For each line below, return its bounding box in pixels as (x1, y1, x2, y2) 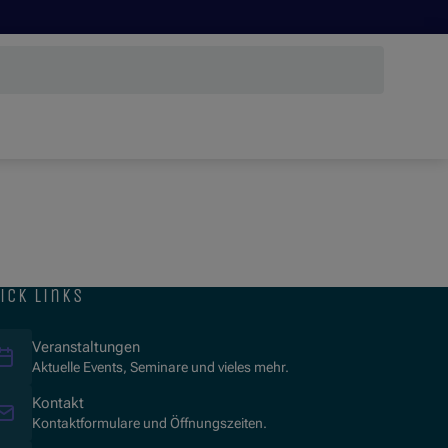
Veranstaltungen (32, 338, 140, 357)
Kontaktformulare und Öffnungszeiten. (32, 415, 267, 432)
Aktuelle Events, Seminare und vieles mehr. (32, 359, 289, 376)
